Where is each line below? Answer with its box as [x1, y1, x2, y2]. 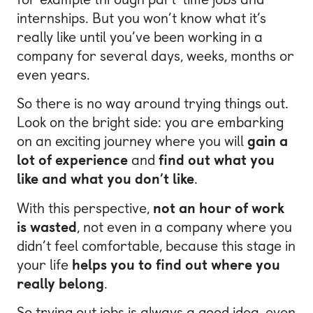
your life [17, 256, 72, 273]
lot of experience [17, 152, 128, 169]
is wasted [17, 218, 77, 235]
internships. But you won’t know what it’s [17, 9, 266, 27]
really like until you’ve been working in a [17, 28, 263, 45]
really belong [17, 275, 104, 292]
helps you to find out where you [72, 256, 280, 273]
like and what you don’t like [17, 170, 194, 188]
